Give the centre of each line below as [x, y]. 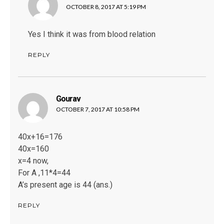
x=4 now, [33, 161]
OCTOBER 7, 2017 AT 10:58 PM [98, 109]
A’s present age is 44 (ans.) [65, 185]
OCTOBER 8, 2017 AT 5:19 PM [106, 7]
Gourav [68, 99]
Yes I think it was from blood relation [92, 34]
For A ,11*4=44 [44, 173]
